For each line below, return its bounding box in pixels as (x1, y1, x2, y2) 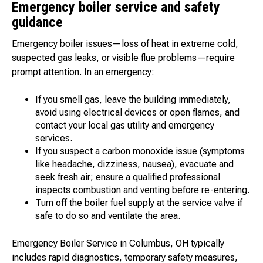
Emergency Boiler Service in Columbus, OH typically (12, 238, 224, 249)
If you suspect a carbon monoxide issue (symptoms (35, 146, 245, 157)
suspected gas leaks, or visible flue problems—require (12, 52, 235, 64)
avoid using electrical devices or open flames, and (35, 107, 240, 119)
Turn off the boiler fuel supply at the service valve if (35, 197, 242, 209)
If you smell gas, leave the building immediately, (35, 94, 231, 106)
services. (35, 133, 72, 144)
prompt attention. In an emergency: (12, 66, 154, 78)
